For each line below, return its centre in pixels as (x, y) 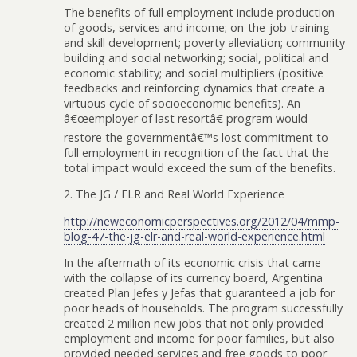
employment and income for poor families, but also (199, 339)
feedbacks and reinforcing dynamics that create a (194, 88)
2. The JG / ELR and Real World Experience (174, 194)
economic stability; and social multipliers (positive (194, 73)
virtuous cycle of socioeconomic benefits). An (182, 103)
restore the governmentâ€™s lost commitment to (196, 137)
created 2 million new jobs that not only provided (194, 324)
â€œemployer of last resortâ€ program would (186, 118)
